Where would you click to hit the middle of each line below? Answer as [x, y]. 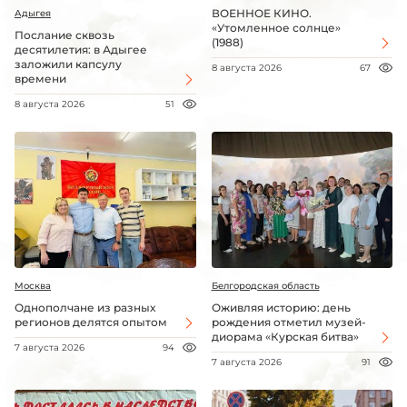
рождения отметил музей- [288, 323]
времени [40, 79]
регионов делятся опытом [91, 323]
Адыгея [33, 14]
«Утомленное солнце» [276, 28]
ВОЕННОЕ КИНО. [261, 14]
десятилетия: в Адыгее [81, 50]
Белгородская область [265, 286]
